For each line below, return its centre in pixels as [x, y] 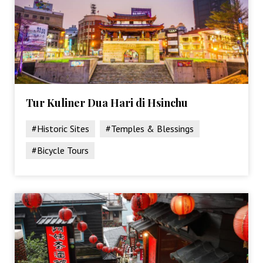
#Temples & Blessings [150, 128]
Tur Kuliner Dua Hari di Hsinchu [107, 102]
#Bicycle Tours [60, 150]
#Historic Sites [61, 128]
